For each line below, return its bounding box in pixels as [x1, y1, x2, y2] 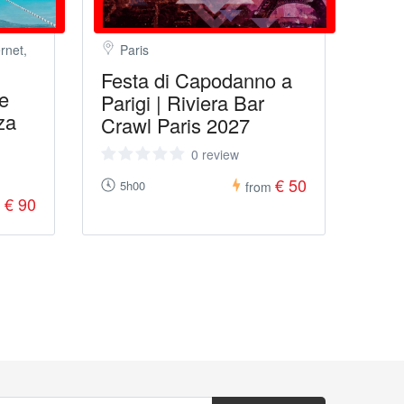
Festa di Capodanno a [101, 66, 292, 94]
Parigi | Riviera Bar [101, 88, 264, 116]
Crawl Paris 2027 [101, 111, 250, 139]
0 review [191, 145, 239, 163]
